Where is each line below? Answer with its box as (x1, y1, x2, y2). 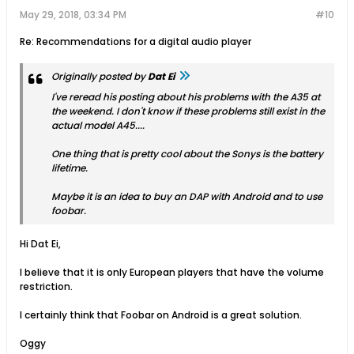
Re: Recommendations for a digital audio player (20, 35, 251, 48)
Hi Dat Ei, (20, 237, 61, 250)
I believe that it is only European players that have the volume (20, 265, 324, 279)
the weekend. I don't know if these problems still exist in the (51, 104, 325, 118)
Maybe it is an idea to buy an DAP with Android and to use (51, 190, 322, 203)
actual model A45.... (51, 119, 145, 132)
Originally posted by (51, 70, 148, 83)
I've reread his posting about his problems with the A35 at (51, 90, 320, 104)
